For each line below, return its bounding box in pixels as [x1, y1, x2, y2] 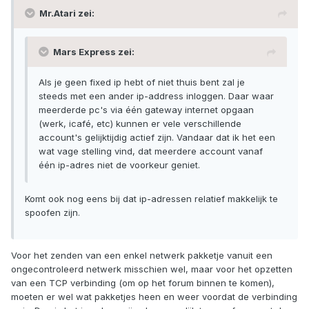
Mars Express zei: [53, 46, 134, 58]
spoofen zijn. [25, 207, 80, 219]
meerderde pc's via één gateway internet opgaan [39, 104, 254, 116]
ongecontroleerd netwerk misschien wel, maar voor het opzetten [11, 263, 292, 275]
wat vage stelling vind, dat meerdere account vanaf [39, 146, 263, 157]
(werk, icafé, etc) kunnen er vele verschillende [39, 118, 241, 130]
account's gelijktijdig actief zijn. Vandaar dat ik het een [39, 132, 275, 143]
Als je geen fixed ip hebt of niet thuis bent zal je [39, 77, 245, 88]
